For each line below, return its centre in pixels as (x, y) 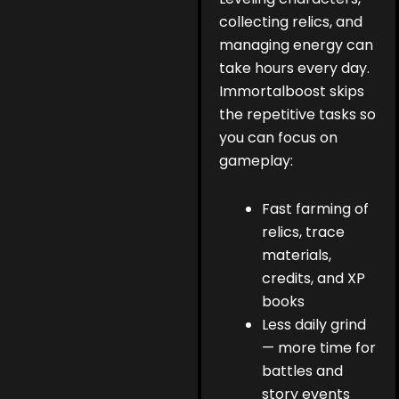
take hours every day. (295, 69)
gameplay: (256, 161)
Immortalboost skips (292, 92)
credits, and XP (314, 279)
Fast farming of (316, 209)
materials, (297, 256)
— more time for (319, 348)
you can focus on (279, 138)
